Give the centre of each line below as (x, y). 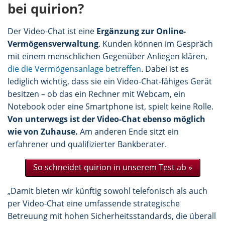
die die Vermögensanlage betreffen (74, 69)
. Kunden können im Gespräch (156, 44)
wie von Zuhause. (43, 132)
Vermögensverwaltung (53, 44)
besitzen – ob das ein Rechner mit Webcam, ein (96, 94)
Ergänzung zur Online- (141, 31)
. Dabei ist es (165, 69)
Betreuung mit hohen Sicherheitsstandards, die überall (112, 216)
